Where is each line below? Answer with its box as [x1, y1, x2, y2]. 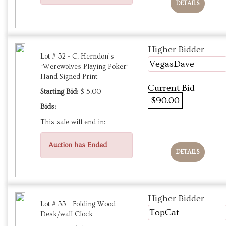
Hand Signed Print [40, 73, 97, 81]
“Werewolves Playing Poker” [40, 63, 129, 71]
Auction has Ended [48, 141, 107, 150]
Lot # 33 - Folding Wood [40, 200, 116, 209]
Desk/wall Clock [40, 210, 93, 219]
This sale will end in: [40, 118, 105, 127]
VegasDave [149, 59, 194, 70]
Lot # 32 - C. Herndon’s [40, 52, 114, 61]
